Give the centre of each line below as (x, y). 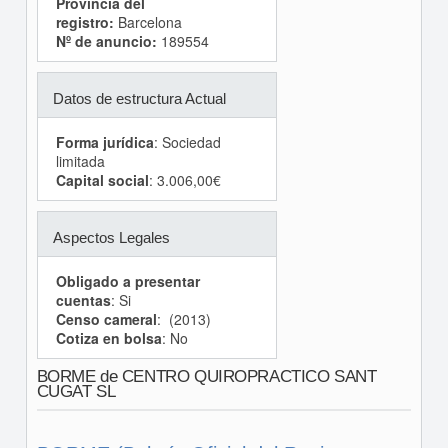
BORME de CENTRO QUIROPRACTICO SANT (206, 376)
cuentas (83, 300)
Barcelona (147, 22)
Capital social (102, 180)
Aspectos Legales (111, 237)
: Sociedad (187, 142)
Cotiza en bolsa (108, 338)
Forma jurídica (104, 142)
